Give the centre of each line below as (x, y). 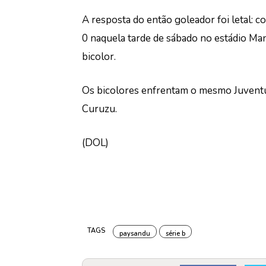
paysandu (135, 234)
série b (175, 234)
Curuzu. (99, 109)
